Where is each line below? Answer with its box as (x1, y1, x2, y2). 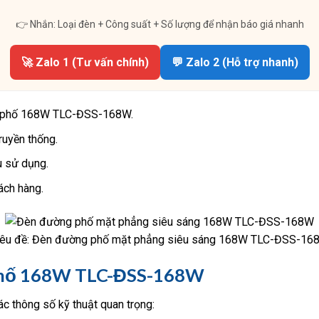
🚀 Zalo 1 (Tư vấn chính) (21, 56, 149, 70)
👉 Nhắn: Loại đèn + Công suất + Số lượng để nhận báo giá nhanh (15, 18, 304, 30)
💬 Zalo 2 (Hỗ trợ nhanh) (171, 56, 298, 70)
